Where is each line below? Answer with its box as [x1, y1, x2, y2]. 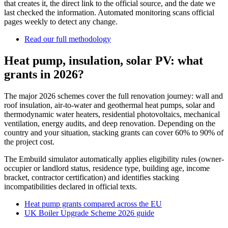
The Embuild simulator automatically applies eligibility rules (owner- [4, 154, 224, 163]
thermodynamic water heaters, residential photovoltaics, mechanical [4, 109, 220, 119]
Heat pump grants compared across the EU [24, 199, 162, 208]
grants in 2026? [4, 67, 84, 81]
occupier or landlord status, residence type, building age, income [4, 163, 210, 173]
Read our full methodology [24, 34, 111, 43]
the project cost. [4, 137, 54, 146]
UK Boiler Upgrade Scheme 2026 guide [24, 208, 154, 217]
